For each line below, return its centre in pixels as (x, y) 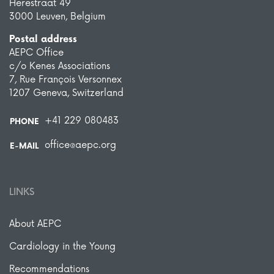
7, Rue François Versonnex (65, 80)
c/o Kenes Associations (60, 66)
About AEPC (35, 224)
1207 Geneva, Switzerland (66, 93)
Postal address (43, 39)
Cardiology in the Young (62, 246)
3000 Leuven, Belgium (57, 17)
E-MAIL (24, 146)
